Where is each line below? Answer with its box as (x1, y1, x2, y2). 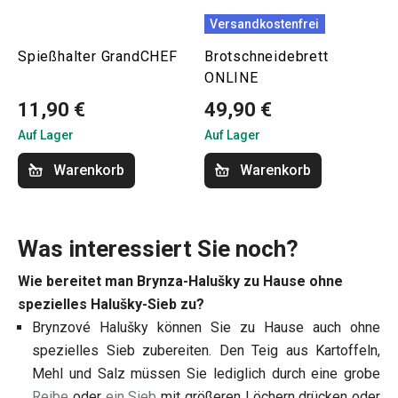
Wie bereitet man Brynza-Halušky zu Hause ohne (18, 273, 343, 291)
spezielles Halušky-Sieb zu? (18, 296, 204, 314)
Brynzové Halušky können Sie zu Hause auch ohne (32, 319, 380, 337)
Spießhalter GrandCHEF (18, 48, 178, 66)
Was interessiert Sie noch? (18, 235, 298, 263)
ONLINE (204, 69, 259, 87)
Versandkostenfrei (210, 16, 320, 31)
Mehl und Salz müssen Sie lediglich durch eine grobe (32, 365, 380, 383)
